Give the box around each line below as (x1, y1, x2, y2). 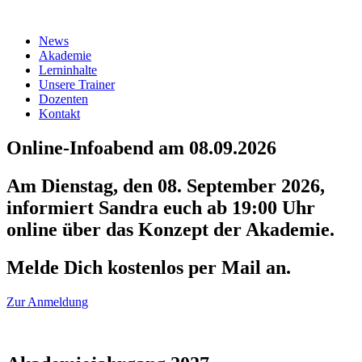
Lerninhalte (39, 63, 97, 77)
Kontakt (39, 107, 80, 120)
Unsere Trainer (39, 78, 115, 91)
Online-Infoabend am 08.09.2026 (6, 137, 276, 158)
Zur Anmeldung (6, 294, 88, 309)
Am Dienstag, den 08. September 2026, (6, 175, 325, 196)
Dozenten (39, 92, 88, 106)
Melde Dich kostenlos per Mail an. (6, 256, 291, 278)
